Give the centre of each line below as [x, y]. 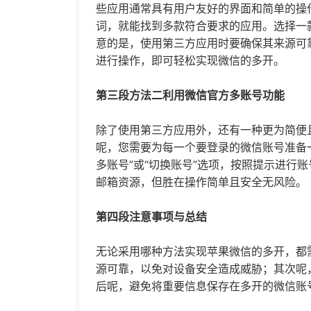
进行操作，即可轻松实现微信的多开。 [190, 61]
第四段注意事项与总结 [151, 217]
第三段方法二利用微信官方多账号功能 [190, 95]
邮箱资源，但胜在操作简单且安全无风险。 [201, 182]
